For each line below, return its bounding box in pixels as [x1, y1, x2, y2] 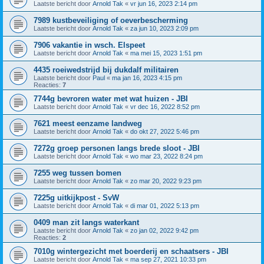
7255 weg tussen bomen [34, 169, 121, 177]
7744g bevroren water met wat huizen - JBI [34, 94, 188, 103]
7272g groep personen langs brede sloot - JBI [34, 144, 200, 153]
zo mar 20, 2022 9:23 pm [130, 177, 202, 184]
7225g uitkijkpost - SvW [34, 193, 119, 202]
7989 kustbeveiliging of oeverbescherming [34, 16, 188, 25]
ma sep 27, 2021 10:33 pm [130, 256, 206, 263]
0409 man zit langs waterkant [34, 218, 139, 227]
